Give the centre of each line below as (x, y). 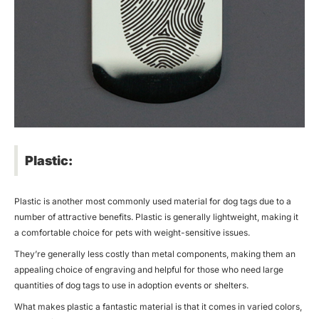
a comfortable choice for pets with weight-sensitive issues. (132, 232)
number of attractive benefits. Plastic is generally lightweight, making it (156, 216)
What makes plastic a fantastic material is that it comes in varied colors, (158, 306)
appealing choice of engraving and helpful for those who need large (149, 269)
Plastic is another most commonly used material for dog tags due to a (153, 201)
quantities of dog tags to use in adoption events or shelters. (131, 285)
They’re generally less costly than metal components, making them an (155, 253)
